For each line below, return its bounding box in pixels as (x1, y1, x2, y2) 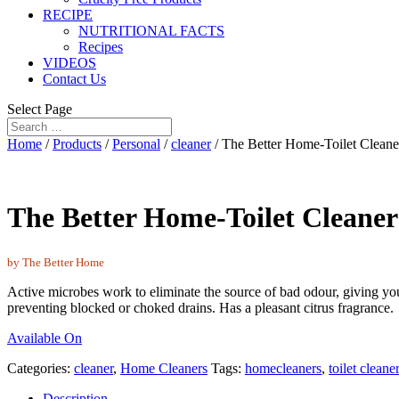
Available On (7, 330, 82, 346)
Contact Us (43, 71, 106, 86)
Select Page (7, 102, 72, 117)
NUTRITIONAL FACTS (78, 23, 224, 38)
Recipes (78, 39, 123, 54)
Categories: (7, 360, 74, 376)
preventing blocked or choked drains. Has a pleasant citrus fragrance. (7, 299, 394, 315)
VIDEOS (43, 55, 96, 70)
